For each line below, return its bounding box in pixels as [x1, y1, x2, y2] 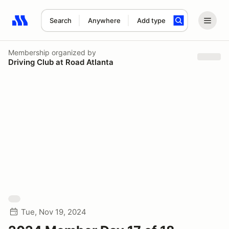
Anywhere [87, 16, 121, 25]
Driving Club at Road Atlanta [8, 57, 113, 67]
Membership [8, 48, 50, 57]
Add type [136, 16, 166, 25]
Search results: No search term [12, 21, 131, 31]
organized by [50, 48, 96, 57]
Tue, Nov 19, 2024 [21, 207, 86, 217]
